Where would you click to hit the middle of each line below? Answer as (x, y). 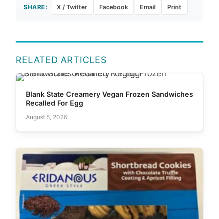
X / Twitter (72, 7)
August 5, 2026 (46, 117)
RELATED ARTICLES (61, 59)
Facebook (113, 7)
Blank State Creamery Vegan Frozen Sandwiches (109, 94)
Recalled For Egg (55, 103)
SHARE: (36, 7)
